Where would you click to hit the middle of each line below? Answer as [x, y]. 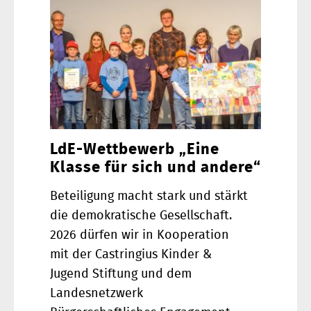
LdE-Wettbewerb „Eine [135, 149]
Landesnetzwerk [96, 294]
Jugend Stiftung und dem [121, 274]
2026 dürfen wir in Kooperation [140, 235]
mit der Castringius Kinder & [131, 255]
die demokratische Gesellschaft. [141, 216]
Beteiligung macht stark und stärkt [149, 196]
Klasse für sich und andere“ [155, 167]
